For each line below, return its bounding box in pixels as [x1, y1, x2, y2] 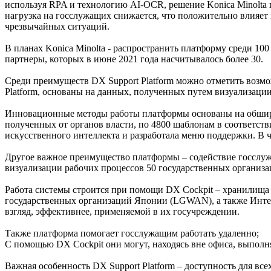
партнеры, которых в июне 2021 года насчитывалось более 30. [5, 53, 263, 64]
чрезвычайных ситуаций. [5, 21, 109, 31]
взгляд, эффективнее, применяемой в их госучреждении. [5, 206, 240, 217]
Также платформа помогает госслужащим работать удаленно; [5, 227, 259, 238]
